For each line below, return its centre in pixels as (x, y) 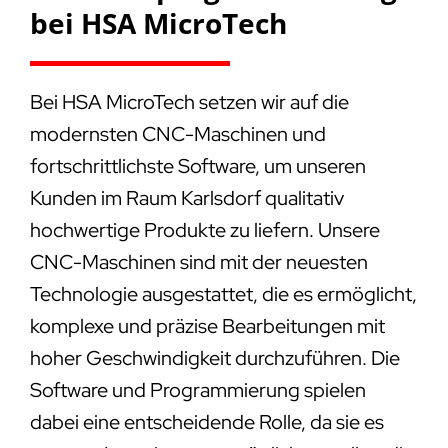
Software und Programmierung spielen (197, 390)
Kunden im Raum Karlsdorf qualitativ (186, 198)
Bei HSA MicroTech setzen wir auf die (189, 102)
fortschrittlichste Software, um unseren (197, 166)
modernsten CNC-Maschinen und (177, 134)
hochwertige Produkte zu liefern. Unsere (204, 230)
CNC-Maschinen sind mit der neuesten (198, 262)
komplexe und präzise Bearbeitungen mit (207, 326)
